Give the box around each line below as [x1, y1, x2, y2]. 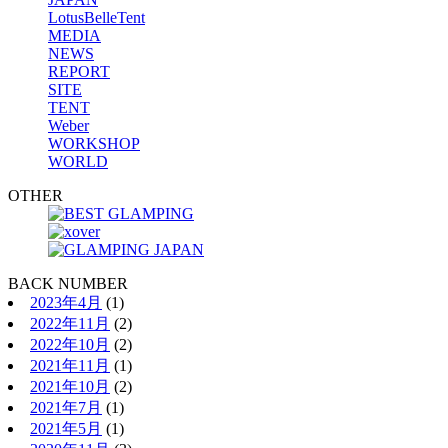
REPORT [48, 63, 110, 81]
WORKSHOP [48, 135, 140, 153]
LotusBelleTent [48, 9, 145, 27]
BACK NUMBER [8, 275, 128, 293]
